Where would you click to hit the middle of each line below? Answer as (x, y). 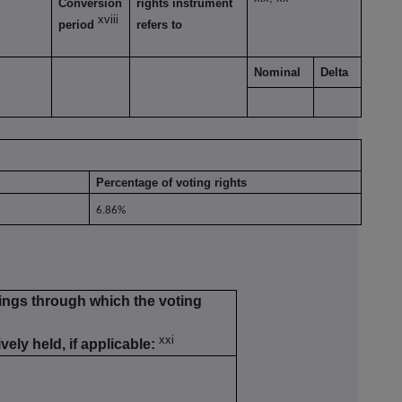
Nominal (278, 73)
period (79, 25)
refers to (160, 25)
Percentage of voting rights (172, 183)
